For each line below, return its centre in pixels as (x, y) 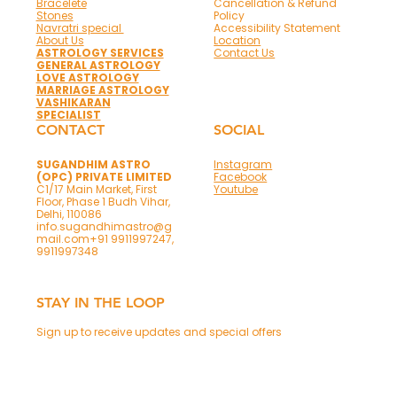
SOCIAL (239, 130)
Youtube (236, 190)
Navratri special (80, 28)
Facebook (241, 177)
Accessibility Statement (277, 28)
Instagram (243, 165)
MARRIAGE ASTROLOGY (102, 90)
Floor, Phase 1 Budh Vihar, (103, 202)
